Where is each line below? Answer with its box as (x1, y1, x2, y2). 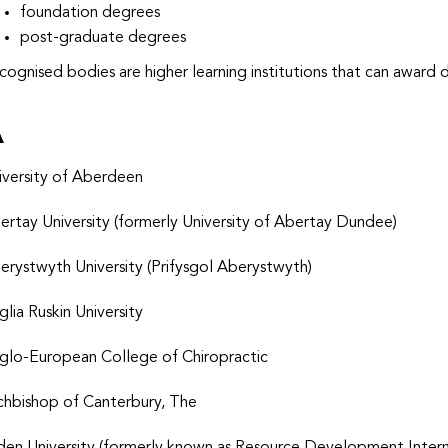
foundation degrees (20, 5, 161, 21)
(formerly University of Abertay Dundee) (110, 215, 398, 231)
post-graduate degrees (20, 30, 187, 46)
